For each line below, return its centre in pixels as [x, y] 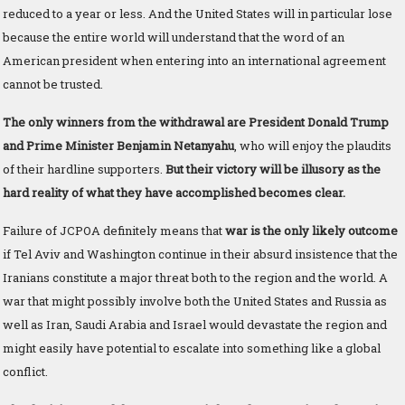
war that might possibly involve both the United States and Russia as [195, 301]
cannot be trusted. [53, 84]
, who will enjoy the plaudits [313, 145]
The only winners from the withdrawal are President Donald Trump [196, 122]
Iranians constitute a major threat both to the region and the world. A [195, 277]
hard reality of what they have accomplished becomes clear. [174, 192]
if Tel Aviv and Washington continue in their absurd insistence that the [200, 254]
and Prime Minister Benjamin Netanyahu [118, 145]
